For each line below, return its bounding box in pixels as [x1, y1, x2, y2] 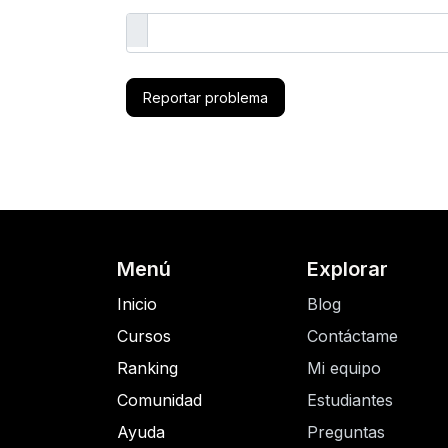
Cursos [117, 326, 171, 346]
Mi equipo [307, 358, 381, 378]
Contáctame [307, 326, 398, 346]
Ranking [117, 358, 178, 378]
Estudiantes [307, 390, 393, 410]
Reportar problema [143, 89, 268, 106]
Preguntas [307, 422, 385, 442]
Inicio [117, 294, 157, 314]
